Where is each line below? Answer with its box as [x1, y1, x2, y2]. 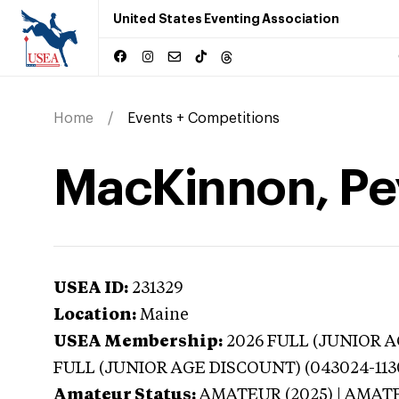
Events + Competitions [127, 111, 280, 126]
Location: [53, 307, 136, 323]
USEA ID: [53, 281, 128, 297]
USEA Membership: [53, 334, 223, 350]
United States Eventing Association [113, 12, 339, 25]
